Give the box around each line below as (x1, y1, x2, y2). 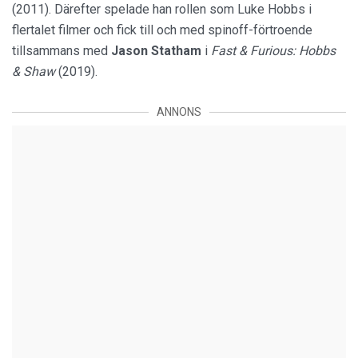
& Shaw (12, 64, 58, 79)
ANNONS (157, 105, 201, 118)
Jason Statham (111, 43, 205, 58)
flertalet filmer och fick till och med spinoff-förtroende (12, 22, 312, 38)
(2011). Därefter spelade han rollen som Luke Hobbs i (12, 2, 312, 17)
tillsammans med (12, 43, 111, 58)
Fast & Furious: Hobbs (211, 43, 336, 58)
